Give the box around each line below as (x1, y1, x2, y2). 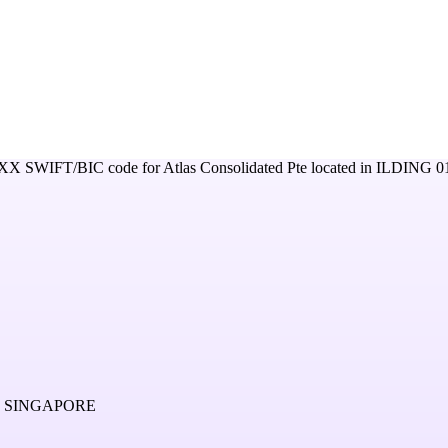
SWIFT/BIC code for (21, 159, 163, 176)
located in (311, 159, 372, 176)
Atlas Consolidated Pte (163, 159, 307, 176)
